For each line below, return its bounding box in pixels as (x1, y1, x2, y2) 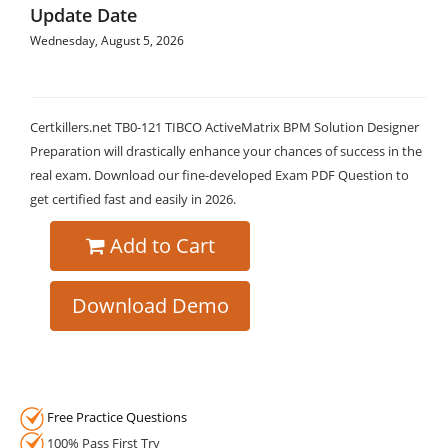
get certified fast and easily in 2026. (30, 190, 236, 208)
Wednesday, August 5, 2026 (30, 32, 184, 49)
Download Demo (71, 292, 229, 319)
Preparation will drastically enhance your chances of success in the (30, 142, 422, 160)
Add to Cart (109, 232, 215, 259)
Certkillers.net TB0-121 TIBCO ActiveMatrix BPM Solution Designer (30, 118, 419, 136)
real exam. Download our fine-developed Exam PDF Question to (30, 166, 409, 184)
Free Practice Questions (47, 408, 187, 426)
